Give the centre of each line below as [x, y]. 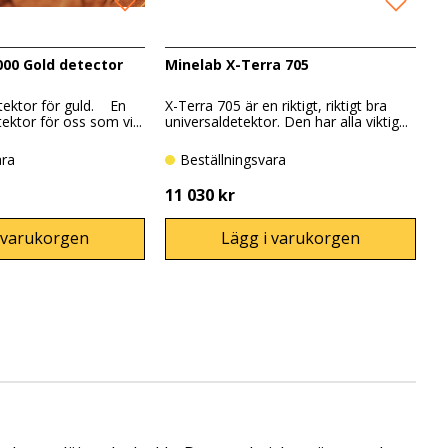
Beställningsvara [238, 160]
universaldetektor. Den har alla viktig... [287, 122]
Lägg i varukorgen [291, 238]
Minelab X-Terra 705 [237, 64]
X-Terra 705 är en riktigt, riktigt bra [276, 106]
